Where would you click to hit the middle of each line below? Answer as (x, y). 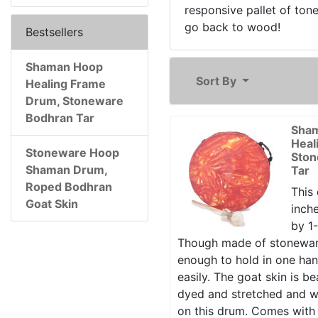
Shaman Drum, (66, 170)
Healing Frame (66, 84)
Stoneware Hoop (72, 153)
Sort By (218, 81)
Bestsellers (54, 32)
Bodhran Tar (60, 118)
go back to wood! (232, 27)
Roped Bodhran (69, 187)
